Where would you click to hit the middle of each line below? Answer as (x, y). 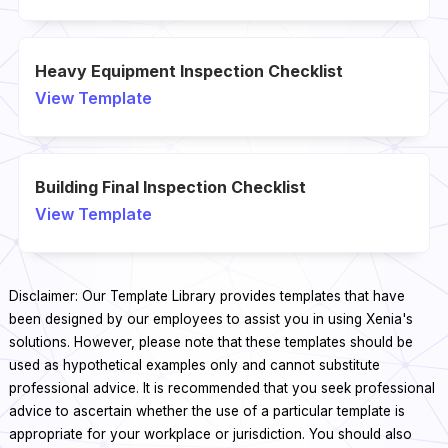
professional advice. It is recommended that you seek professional (221, 388)
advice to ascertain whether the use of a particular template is (206, 411)
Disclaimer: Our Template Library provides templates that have (206, 296)
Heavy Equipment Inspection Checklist (188, 71)
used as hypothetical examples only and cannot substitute (194, 365)
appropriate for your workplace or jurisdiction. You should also (210, 434)
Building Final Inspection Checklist (170, 187)
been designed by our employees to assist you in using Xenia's (210, 319)
